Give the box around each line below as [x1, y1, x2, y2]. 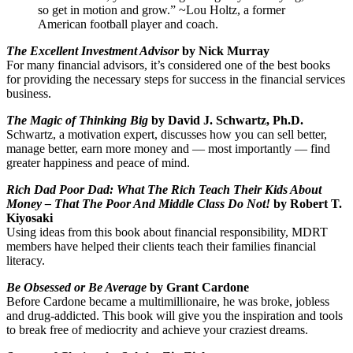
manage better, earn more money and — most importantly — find [6, 141, 330, 155]
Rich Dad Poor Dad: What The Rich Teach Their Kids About [6, 182, 321, 196]
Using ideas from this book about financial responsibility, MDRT [6, 225, 328, 239]
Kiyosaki [6, 210, 53, 225]
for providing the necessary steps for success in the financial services [6, 72, 345, 86]
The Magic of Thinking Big [6, 113, 148, 127]
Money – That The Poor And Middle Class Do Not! [6, 196, 270, 210]
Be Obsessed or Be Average [6, 280, 147, 294]
